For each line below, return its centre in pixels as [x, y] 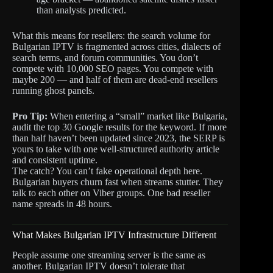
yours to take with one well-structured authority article [116, 149]
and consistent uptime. [55, 160]
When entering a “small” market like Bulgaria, [137, 116]
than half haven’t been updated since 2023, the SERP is [119, 138]
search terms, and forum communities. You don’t [105, 57]
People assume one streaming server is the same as [109, 255]
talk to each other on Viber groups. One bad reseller [111, 193]
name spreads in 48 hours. [62, 204]
